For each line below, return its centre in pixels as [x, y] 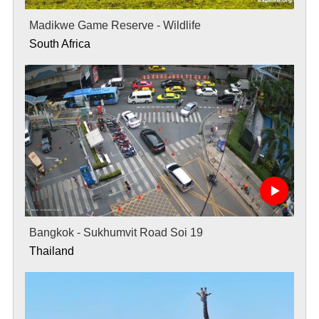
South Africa [59, 43]
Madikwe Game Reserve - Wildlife [115, 25]
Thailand [51, 251]
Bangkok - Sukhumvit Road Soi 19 [116, 232]
